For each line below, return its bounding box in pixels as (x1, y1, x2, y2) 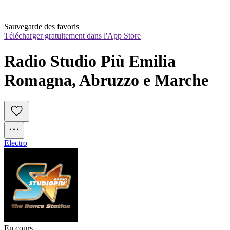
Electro (4, 139, 27, 148)
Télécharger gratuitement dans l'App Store (4, 31, 141, 41)
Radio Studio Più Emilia (4, 51, 176, 70)
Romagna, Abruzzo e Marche (4, 70, 208, 89)
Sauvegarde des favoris (4, 22, 79, 31)
